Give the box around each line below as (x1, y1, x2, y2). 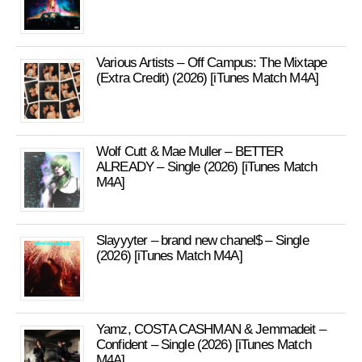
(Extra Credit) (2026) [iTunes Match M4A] (96, 70, 318, 86)
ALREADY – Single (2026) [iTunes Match (96, 159, 318, 175)
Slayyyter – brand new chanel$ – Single (96, 233, 309, 248)
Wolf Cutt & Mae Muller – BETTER (96, 144, 284, 159)
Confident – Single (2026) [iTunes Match (96, 337, 311, 352)
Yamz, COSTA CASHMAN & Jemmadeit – (96, 322, 326, 337)
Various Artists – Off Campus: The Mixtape (96, 55, 327, 70)
